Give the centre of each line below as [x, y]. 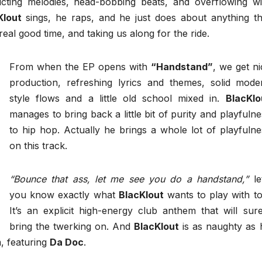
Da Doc [67, 242]
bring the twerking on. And [72, 227]
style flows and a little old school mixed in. [118, 99]
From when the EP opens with [80, 67]
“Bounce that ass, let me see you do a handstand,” [129, 179]
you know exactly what [64, 195]
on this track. [38, 146]
